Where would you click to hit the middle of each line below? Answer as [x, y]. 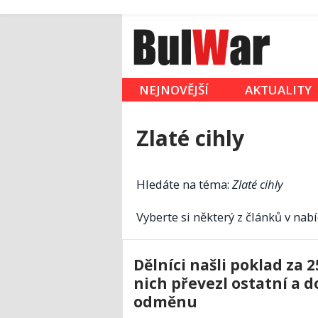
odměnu [165, 302]
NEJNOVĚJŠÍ [174, 90]
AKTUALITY [278, 90]
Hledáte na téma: [184, 185]
